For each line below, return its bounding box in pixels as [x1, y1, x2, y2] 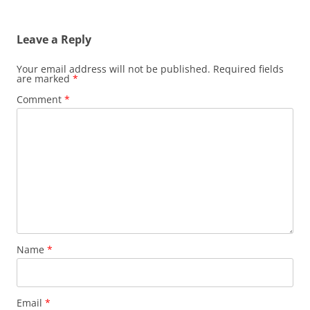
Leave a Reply [17, 32, 91, 48]
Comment [17, 93, 64, 107]
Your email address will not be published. [17, 62, 210, 76]
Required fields [213, 62, 284, 76]
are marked [17, 72, 73, 86]
